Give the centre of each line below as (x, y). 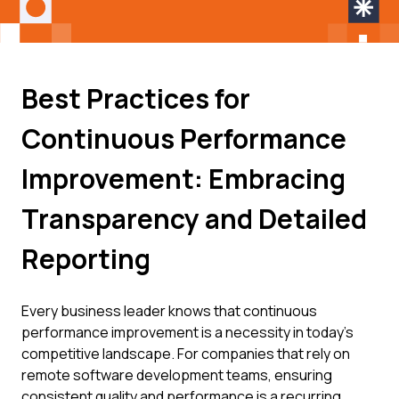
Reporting (86, 259)
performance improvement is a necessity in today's (187, 332)
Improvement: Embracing (183, 179)
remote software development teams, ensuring (177, 375)
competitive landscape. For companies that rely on (186, 354)
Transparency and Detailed (194, 219)
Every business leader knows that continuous (169, 311)
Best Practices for (136, 98)
